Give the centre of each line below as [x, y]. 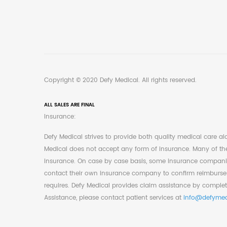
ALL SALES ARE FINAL [69, 105]
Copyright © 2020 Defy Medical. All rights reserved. [120, 81]
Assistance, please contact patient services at [114, 198]
